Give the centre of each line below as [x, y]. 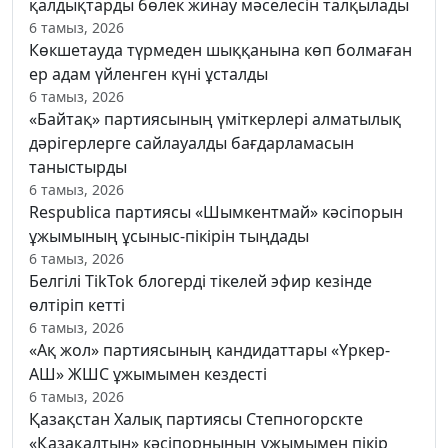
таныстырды [78, 167]
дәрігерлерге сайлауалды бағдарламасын [191, 143]
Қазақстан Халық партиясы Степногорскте [196, 419]
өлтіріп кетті [77, 305]
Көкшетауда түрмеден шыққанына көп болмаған [220, 50]
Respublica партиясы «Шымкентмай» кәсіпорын [216, 212]
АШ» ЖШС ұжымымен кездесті [148, 374]
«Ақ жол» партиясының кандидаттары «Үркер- [209, 350]
